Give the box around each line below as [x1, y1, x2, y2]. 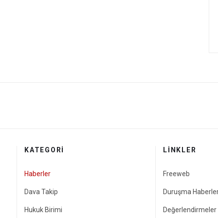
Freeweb [163, 170, 190, 178]
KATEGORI [24, 146, 64, 154]
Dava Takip [24, 188, 58, 196]
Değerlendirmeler [163, 206, 217, 214]
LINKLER [163, 146, 197, 154]
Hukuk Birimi [24, 206, 62, 214]
